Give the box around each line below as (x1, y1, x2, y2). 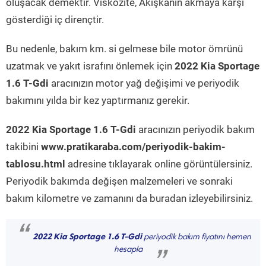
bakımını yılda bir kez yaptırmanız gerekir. (6, 94, 189, 106)
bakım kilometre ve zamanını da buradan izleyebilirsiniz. (6, 192, 253, 204)
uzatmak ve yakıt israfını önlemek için (6, 60, 175, 72)
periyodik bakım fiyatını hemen (142, 233, 251, 242)
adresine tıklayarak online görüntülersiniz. (65, 158, 252, 170)
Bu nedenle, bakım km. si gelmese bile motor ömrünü (6, 43, 243, 55)
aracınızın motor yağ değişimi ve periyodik (49, 77, 239, 89)
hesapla (114, 246, 142, 254)
